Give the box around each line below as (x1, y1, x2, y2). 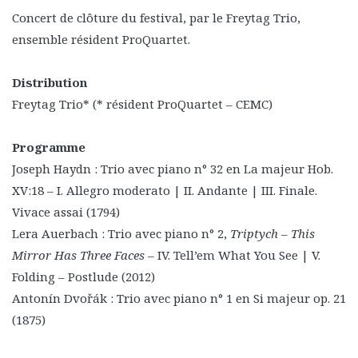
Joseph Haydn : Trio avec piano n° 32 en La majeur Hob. (12, 160, 333, 177)
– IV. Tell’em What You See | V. (145, 246, 320, 263)
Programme (12, 138, 86, 155)
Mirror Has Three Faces (12, 246, 145, 263)
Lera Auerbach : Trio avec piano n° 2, (12, 225, 230, 241)
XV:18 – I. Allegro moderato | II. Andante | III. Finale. (12, 181, 317, 198)
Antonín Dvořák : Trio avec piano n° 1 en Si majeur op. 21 (12, 289, 346, 306)
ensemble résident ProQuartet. (12, 30, 190, 47)
